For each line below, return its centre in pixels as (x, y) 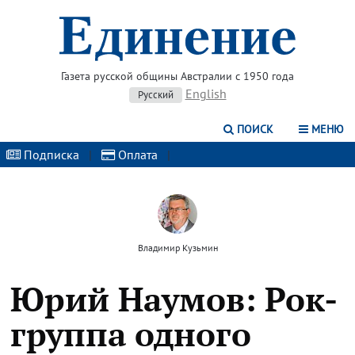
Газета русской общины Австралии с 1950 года (177, 76)
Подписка (50, 155)
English (206, 94)
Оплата (136, 155)
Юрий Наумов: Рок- (174, 299)
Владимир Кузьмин (177, 248)
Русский (155, 95)
